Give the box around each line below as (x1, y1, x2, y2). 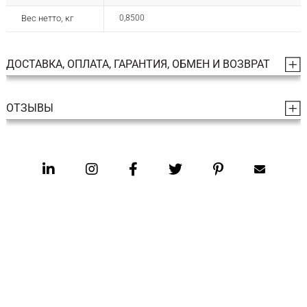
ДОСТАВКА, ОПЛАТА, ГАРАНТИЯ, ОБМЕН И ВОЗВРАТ (5, 58, 270, 71)
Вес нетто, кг (21, 13, 73, 24)
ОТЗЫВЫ (5, 101, 53, 115)
